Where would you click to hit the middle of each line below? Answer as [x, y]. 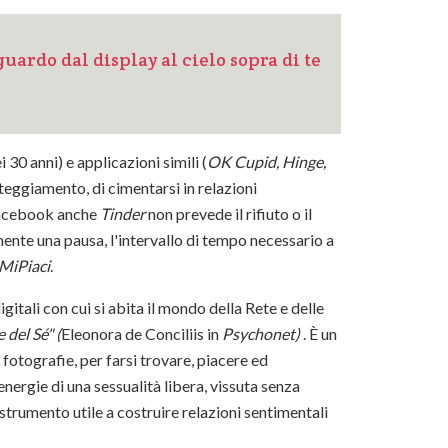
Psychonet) [259, 334]
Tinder [122, 214]
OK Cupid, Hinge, [266, 162]
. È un [318, 334]
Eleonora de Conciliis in [140, 334]
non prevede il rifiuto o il [228, 214]
